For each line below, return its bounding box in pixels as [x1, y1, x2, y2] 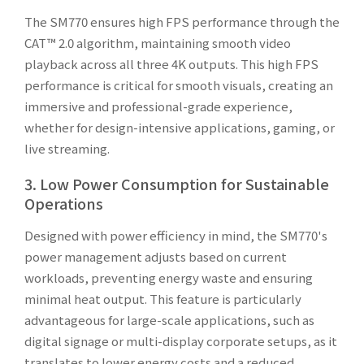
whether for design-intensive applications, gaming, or [24, 118, 335, 136]
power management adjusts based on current [24, 247, 287, 265]
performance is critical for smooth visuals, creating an [24, 76, 333, 93]
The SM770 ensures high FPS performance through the [24, 12, 340, 30]
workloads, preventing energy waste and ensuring [24, 268, 313, 286]
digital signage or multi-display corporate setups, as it [24, 331, 337, 349]
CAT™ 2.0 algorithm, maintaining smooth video [24, 33, 291, 51]
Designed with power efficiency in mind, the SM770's [24, 226, 327, 244]
